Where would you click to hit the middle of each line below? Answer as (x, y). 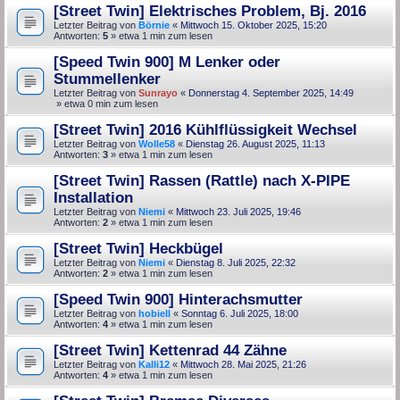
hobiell (154, 313)
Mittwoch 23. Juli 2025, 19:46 (238, 211)
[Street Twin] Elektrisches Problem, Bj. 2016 (210, 10)
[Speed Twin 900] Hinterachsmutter (178, 299)
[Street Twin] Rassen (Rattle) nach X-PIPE (202, 180)
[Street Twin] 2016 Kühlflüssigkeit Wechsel (205, 129)
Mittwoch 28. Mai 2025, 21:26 (243, 364)
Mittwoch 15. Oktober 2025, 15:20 (254, 25)
